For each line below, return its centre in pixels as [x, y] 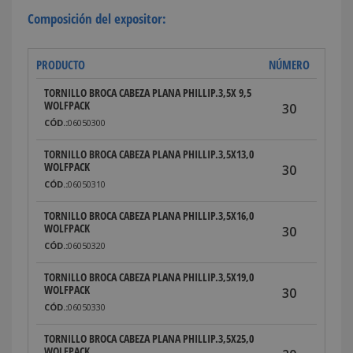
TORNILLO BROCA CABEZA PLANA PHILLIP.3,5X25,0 [149, 338]
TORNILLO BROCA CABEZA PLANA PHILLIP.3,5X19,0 [149, 277]
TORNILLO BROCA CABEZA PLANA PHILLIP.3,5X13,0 [149, 154]
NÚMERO [289, 64]
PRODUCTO [61, 64]
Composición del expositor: [97, 18]
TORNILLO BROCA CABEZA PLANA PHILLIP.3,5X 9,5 [148, 92]
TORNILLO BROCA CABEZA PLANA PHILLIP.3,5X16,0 [149, 215]
